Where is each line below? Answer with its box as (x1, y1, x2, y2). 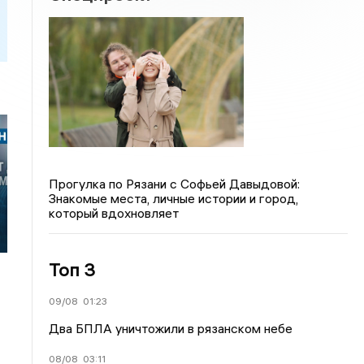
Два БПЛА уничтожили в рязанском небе (49, 319, 293, 336)
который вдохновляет (49, 204, 180, 221)
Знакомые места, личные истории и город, (49, 189, 299, 206)
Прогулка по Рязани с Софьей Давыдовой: (49, 175, 301, 192)
